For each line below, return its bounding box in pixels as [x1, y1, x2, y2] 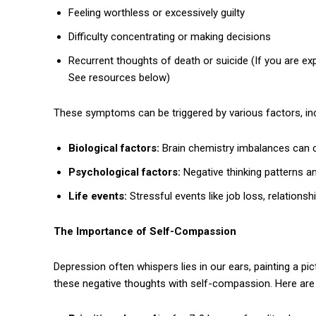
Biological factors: [68, 142, 159, 155]
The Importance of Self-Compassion [54, 225, 236, 238]
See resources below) [68, 71, 170, 85]
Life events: [68, 190, 127, 203]
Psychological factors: [68, 166, 181, 179]
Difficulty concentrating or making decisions [68, 30, 271, 44]
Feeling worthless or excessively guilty [68, 6, 245, 20]
